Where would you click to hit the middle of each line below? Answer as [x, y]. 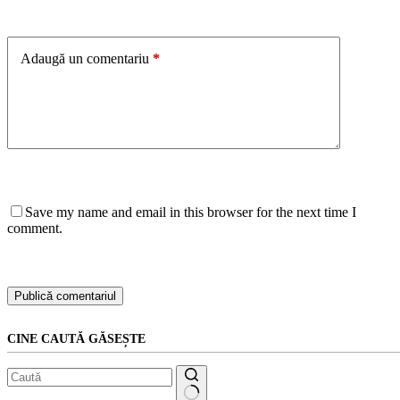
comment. [35, 228]
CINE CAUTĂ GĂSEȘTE [76, 338]
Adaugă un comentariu [85, 58]
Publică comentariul [65, 296]
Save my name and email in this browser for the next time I [191, 212]
